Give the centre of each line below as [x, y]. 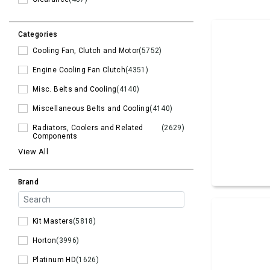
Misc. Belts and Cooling [75, 89]
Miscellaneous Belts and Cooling [91, 109]
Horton [45, 241]
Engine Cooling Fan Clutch [79, 70]
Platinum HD [54, 260]
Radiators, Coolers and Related [88, 128]
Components [55, 137]
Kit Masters [53, 221]
